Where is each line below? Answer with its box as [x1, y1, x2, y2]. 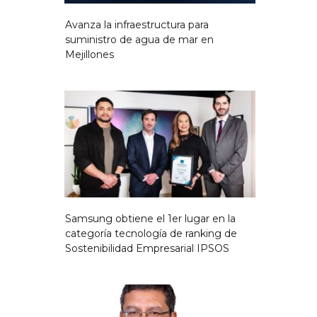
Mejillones [65, 48, 114, 62]
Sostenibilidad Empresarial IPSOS [65, 242, 229, 255]
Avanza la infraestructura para [65, 18, 209, 32]
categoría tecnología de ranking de [65, 227, 237, 241]
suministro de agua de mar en [65, 33, 214, 47]
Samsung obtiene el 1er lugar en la [65, 212, 236, 226]
